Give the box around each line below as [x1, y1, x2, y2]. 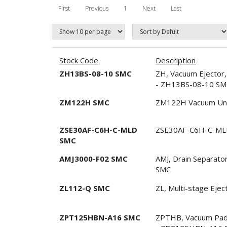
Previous [85, 4, 108, 13]
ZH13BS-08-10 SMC [59, 68, 132, 79]
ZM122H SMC [59, 97, 109, 107]
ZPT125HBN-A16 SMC [59, 212, 140, 222]
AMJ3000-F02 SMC [59, 153, 128, 164]
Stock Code [59, 55, 98, 65]
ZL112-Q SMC [59, 182, 110, 193]
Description [156, 55, 196, 65]
